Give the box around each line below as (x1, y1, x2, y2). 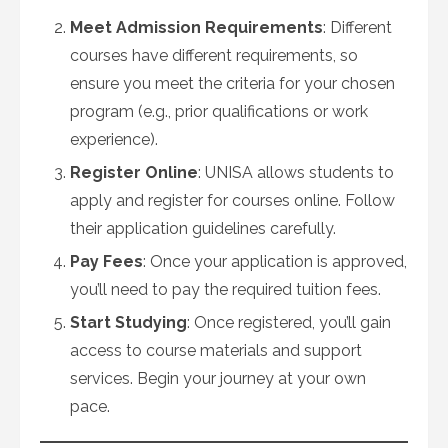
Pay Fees (70, 252, 143, 271)
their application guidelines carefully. (70, 219, 336, 238)
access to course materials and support (70, 341, 362, 360)
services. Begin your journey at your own (70, 369, 366, 388)
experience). (70, 130, 158, 149)
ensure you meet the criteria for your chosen (70, 74, 395, 93)
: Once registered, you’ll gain (187, 313, 391, 332)
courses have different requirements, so (70, 46, 358, 65)
